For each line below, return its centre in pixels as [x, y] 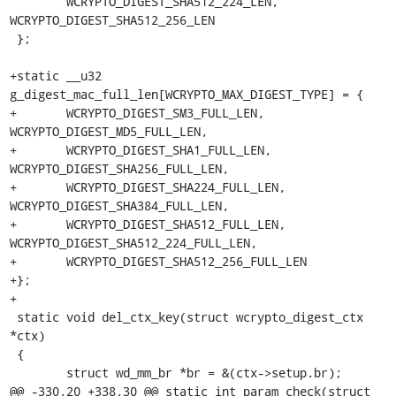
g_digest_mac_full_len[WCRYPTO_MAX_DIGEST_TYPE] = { [186, 94]
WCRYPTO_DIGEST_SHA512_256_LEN [112, 19]
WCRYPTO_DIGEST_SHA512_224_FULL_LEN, [133, 242]
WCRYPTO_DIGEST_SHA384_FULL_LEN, [119, 205]
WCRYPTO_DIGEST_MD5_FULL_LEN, [108, 131]
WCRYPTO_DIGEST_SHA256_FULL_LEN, [119, 168]
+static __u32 [55, 75]
